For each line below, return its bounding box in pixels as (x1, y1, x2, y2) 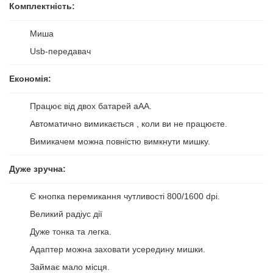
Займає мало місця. (30, 262, 110, 272)
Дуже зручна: (9, 164, 66, 174)
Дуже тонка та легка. (30, 227, 112, 236)
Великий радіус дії (30, 209, 102, 219)
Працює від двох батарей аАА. (30, 101, 152, 111)
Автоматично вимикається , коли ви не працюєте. (30, 119, 227, 129)
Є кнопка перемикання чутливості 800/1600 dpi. (30, 191, 220, 201)
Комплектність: (9, 1, 75, 11)
